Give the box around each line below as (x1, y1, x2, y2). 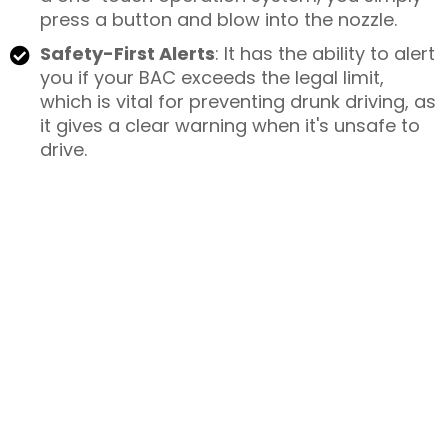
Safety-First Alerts (40, 41, 215, 67)
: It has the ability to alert (215, 41, 435, 67)
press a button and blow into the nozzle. (40, 7, 397, 33)
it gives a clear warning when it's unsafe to (40, 113, 420, 139)
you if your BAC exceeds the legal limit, (40, 65, 384, 91)
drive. (40, 137, 87, 163)
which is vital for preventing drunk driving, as (40, 89, 436, 115)
